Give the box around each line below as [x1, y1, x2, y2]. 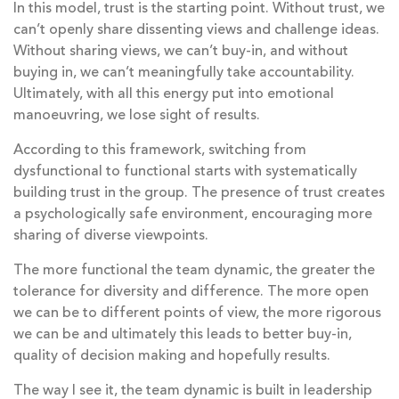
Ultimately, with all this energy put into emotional [13, 87, 334, 102]
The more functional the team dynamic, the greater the [13, 264, 375, 279]
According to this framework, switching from [13, 143, 306, 159]
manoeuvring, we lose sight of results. [13, 109, 260, 124]
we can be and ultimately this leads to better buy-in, [13, 328, 352, 343]
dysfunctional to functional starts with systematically [13, 165, 357, 180]
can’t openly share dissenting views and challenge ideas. [13, 23, 379, 38]
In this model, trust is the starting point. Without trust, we [13, 2, 385, 17]
